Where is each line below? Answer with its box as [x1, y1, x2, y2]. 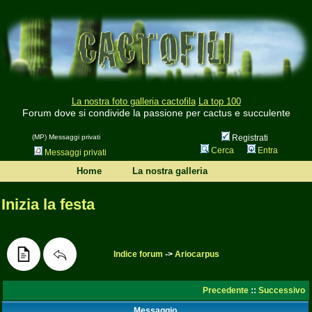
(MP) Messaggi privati [31, 133, 100, 141]
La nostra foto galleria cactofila [71, 96, 196, 107]
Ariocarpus [175, 249, 219, 259]
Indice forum [114, 249, 163, 259]
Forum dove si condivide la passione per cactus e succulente [22, 107, 290, 119]
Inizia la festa [1, 196, 95, 213]
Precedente [203, 286, 249, 295]
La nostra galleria [132, 166, 208, 176]
